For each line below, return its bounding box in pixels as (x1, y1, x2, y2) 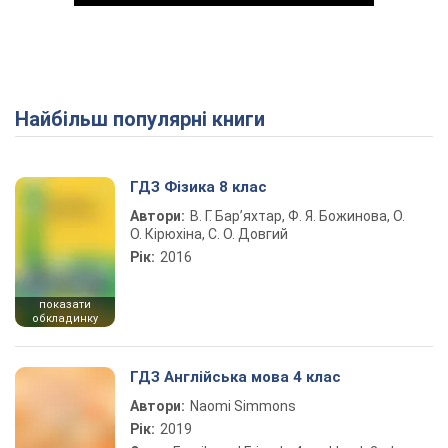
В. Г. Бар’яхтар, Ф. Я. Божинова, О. (190, 208, 405, 224)
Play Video (224, 107, 368, 140)
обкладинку (32, 312, 98, 325)
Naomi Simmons (190, 398, 296, 414)
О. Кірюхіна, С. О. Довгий (130, 226, 288, 242)
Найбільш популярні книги (29, 107, 265, 131)
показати (39, 298, 91, 311)
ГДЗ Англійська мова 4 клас (130, 368, 341, 386)
